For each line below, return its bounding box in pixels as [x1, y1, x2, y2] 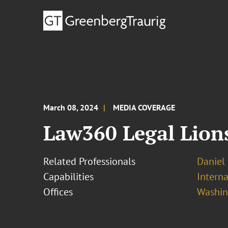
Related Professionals [43, 155, 136, 168]
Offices [43, 185, 73, 198]
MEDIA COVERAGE [113, 102, 176, 112]
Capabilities [43, 170, 94, 183]
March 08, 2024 [43, 102, 99, 112]
